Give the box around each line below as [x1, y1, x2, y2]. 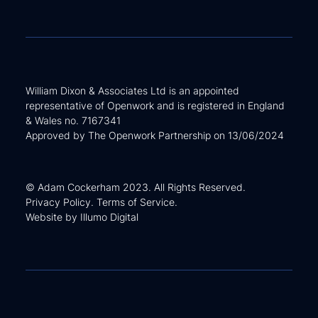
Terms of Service [97, 195, 175, 208]
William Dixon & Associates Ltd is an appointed [26, 84, 239, 97]
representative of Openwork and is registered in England [26, 99, 285, 111]
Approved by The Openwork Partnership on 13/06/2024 [26, 128, 284, 141]
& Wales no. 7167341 [26, 114, 121, 126]
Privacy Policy [26, 195, 91, 208]
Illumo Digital [80, 210, 138, 223]
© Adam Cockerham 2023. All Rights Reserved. [26, 180, 246, 193]
